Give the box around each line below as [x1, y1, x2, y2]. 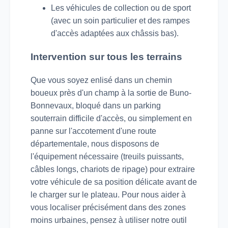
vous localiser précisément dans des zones [31, 203, 186, 212]
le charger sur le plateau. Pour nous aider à [31, 190, 186, 199]
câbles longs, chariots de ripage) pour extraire [31, 164, 195, 174]
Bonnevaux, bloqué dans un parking [31, 101, 161, 110]
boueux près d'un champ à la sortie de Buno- [31, 88, 191, 97]
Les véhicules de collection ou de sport [51, 4, 191, 13]
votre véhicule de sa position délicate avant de [31, 177, 197, 186]
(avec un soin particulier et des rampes [51, 16, 190, 25]
